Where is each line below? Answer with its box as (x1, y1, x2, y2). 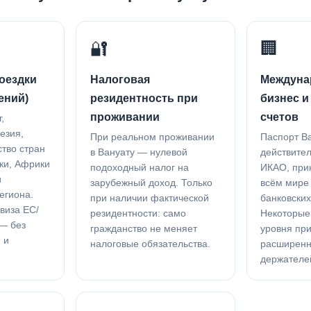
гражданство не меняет (90, 223, 197, 234)
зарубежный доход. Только (90, 177, 212, 188)
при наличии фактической (90, 192, 209, 203)
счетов (260, 111, 299, 124)
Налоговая (90, 74, 150, 86)
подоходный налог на (90, 162, 189, 173)
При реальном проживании (90, 131, 215, 142)
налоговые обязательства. (90, 238, 210, 249)
